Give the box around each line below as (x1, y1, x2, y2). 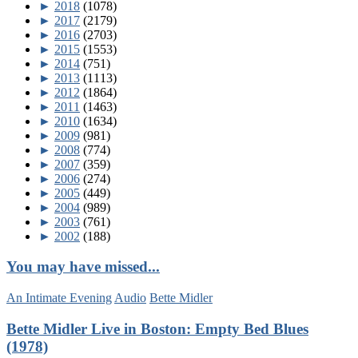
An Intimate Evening (6, 291, 112, 305)
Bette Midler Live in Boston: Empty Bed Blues (6, 320, 308, 337)
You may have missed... (6, 258, 160, 276)
